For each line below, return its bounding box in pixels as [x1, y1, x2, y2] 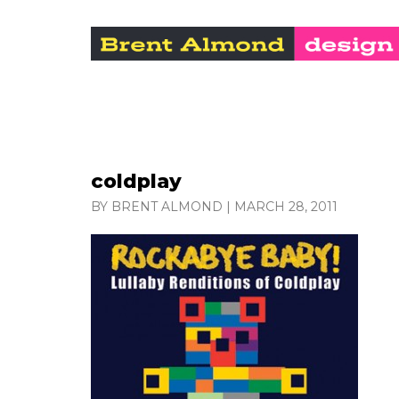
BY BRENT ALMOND [91, 199, 223, 215]
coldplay [91, 169, 182, 193]
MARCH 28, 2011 [234, 199, 338, 215]
